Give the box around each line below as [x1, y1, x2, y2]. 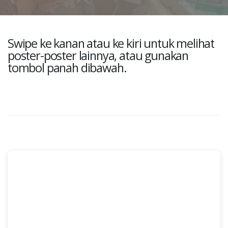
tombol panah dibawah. [8, 60, 127, 76]
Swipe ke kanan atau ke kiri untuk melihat [8, 35, 215, 51]
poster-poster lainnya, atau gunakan [8, 47, 189, 64]
